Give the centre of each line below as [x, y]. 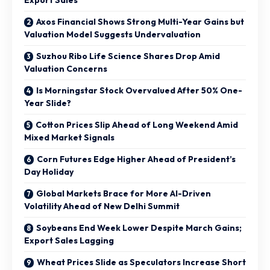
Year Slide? [48, 103]
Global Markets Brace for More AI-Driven [124, 193]
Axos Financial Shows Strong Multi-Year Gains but [140, 21]
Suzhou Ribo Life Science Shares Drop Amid [128, 56]
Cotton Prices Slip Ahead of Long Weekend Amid [137, 124]
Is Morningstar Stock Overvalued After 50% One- [139, 90]
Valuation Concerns [66, 68]
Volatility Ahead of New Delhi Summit [102, 206]
